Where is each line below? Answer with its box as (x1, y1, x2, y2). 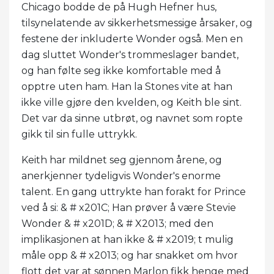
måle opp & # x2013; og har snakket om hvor (21, 249, 238, 261)
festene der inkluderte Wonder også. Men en (21, 32, 243, 45)
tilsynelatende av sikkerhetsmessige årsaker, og (21, 17, 253, 29)
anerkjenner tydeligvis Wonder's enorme (21, 169, 221, 182)
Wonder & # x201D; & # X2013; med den (21, 217, 213, 229)
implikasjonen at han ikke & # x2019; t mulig (21, 233, 234, 245)
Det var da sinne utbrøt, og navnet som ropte (21, 112, 243, 124)
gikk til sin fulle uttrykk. (21, 128, 139, 140)
